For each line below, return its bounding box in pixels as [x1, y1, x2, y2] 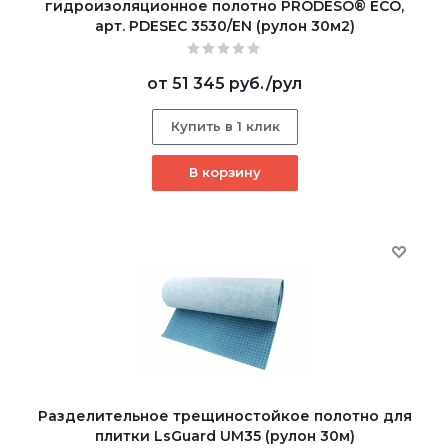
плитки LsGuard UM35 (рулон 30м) [94, 426, 355, 445]
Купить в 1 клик [170, 117, 280, 134]
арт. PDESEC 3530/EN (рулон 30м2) [94, 16, 355, 35]
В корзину [188, 163, 261, 180]
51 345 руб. [172, 73, 266, 93]
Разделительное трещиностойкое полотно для [37, 406, 412, 425]
